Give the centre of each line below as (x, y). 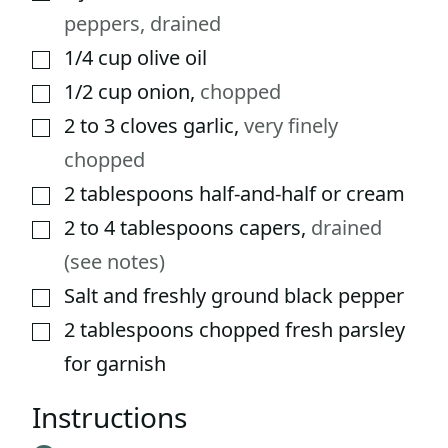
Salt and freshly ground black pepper (234, 296)
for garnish (115, 364)
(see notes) (114, 262)
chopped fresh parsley (302, 330)
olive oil (172, 58)
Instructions (113, 417)
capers (270, 228)
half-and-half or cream (302, 194)
